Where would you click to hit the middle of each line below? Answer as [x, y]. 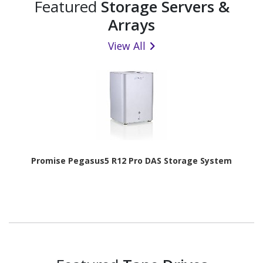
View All [127, 46]
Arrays [131, 25]
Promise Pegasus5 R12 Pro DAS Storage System [131, 161]
